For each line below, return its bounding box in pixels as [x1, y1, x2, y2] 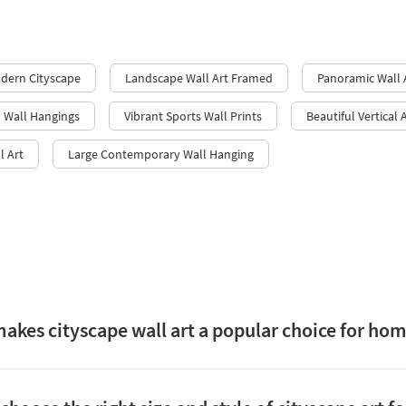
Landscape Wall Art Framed [125, 70, 273, 87]
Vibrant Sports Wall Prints [124, 108, 262, 125]
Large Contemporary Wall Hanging [68, 146, 254, 163]
